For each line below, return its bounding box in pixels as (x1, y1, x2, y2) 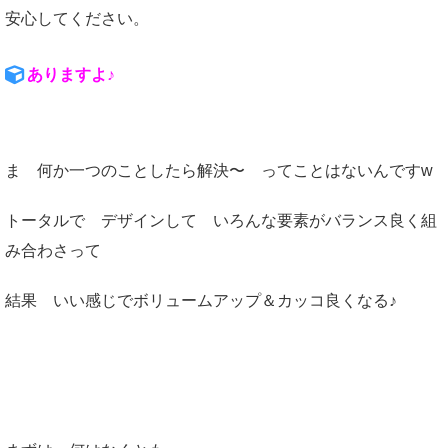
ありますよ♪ (27, 66, 116, 84)
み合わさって (5, 242, 101, 260)
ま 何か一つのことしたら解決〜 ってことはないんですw (5, 162, 433, 180)
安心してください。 (5, 10, 149, 28)
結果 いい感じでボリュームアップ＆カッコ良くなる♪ (5, 292, 397, 310)
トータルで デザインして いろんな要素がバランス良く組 (5, 212, 437, 230)
